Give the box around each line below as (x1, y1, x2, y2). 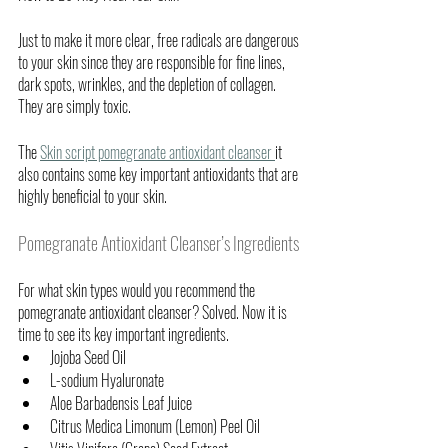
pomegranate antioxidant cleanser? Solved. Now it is (18, 299, 290, 324)
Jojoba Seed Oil (50, 344, 126, 369)
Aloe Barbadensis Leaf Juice (50, 390, 195, 415)
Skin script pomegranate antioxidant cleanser (40, 139, 275, 164)
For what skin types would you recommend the (18, 277, 258, 302)
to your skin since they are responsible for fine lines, (18, 49, 288, 74)
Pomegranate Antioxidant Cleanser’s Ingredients (18, 229, 299, 256)
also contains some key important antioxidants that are (18, 161, 301, 186)
